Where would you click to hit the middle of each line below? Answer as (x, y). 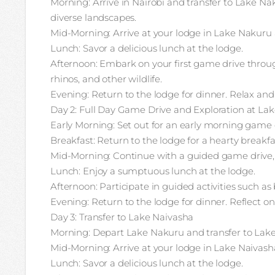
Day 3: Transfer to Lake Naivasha (122, 217)
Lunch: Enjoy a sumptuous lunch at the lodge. (153, 171)
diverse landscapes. (94, 17)
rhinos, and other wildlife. (106, 79)
